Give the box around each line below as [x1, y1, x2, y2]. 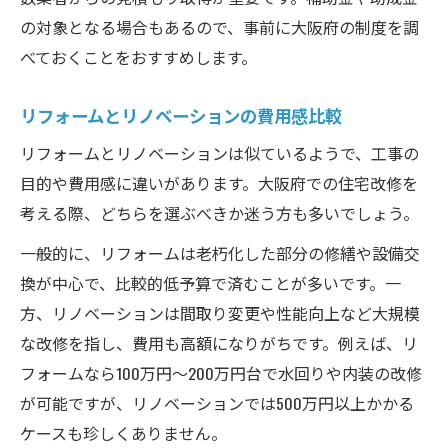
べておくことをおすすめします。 [20, 44, 257, 69]
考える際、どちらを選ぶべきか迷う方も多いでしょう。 [20, 200, 419, 225]
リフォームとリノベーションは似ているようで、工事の [20, 140, 419, 165]
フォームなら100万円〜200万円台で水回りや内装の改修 [20, 360, 422, 385]
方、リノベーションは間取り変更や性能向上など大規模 [20, 300, 420, 325]
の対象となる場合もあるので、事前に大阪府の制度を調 [20, 14, 419, 39]
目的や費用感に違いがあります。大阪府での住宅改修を [20, 170, 418, 195]
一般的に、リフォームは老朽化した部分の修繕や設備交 [20, 240, 420, 265]
